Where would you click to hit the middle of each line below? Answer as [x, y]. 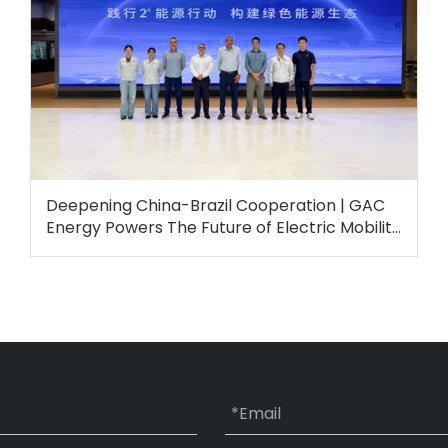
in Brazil [75, 249]
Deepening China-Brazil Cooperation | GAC [215, 205]
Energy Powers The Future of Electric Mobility [223, 227]
